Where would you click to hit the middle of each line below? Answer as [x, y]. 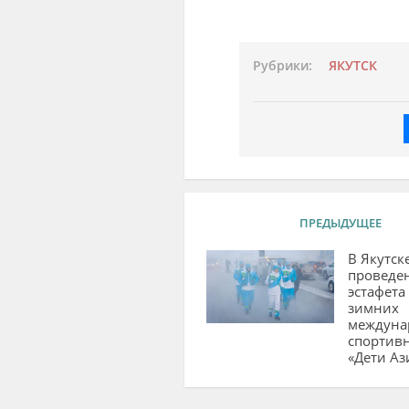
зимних [373, 307]
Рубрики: [282, 65]
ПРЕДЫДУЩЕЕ [340, 222]
